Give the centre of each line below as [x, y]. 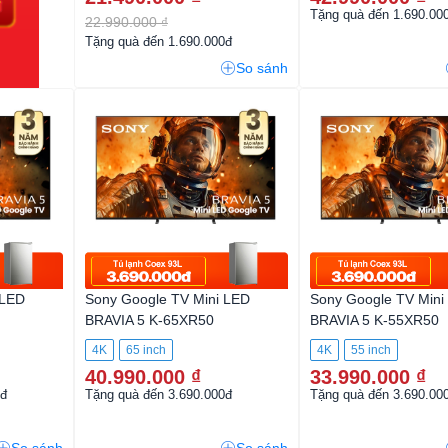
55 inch [371, 350]
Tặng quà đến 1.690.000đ [158, 41]
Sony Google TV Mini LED [167, 299]
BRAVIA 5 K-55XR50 [374, 320]
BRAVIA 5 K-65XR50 [149, 320]
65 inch [146, 350]
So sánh [262, 68]
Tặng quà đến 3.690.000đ [158, 394]
